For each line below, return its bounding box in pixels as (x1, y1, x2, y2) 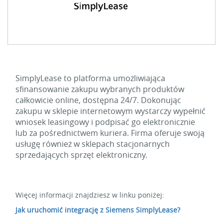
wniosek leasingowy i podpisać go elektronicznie (15, 116, 195, 127)
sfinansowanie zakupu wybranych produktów (15, 84, 184, 95)
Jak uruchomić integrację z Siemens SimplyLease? (15, 205, 180, 215)
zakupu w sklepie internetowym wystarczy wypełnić (15, 106, 206, 116)
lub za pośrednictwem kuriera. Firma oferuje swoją (15, 127, 205, 138)
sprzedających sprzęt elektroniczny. (15, 149, 149, 160)
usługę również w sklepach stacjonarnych (15, 138, 170, 149)
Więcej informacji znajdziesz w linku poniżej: (15, 190, 164, 200)
